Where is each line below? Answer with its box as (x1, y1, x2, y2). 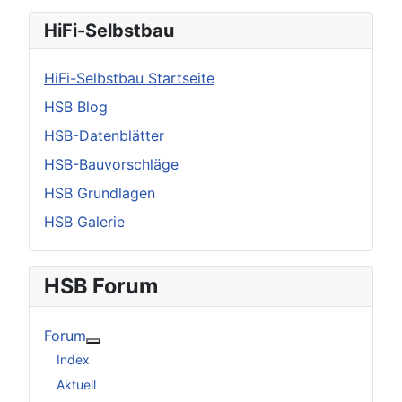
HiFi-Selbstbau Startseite (44, 69, 214, 88)
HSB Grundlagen (44, 184, 155, 203)
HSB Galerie (44, 213, 125, 232)
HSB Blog (44, 98, 108, 117)
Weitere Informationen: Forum (92, 342, 293, 361)
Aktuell (57, 376, 96, 392)
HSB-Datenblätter (44, 127, 164, 145)
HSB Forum (44, 273, 158, 300)
